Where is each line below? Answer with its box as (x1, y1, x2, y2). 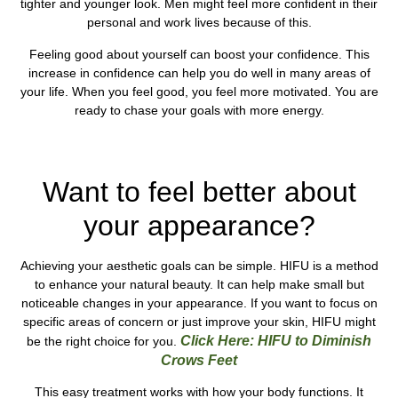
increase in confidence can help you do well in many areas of (28, 65, 370, 80)
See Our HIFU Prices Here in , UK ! (84, 139, 314, 155)
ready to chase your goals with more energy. (74, 102, 324, 117)
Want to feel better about (42, 175, 356, 208)
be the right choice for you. (27, 333, 180, 348)
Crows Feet (161, 352, 237, 368)
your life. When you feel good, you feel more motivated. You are (20, 84, 378, 99)
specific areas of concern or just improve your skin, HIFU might (22, 314, 376, 329)
